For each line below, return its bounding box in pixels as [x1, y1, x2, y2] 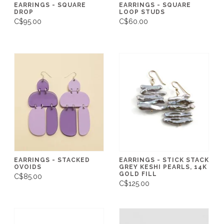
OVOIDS [14, 163, 41, 170]
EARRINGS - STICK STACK [119, 156, 209, 163]
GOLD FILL [119, 170, 157, 177]
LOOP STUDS [119, 8, 165, 15]
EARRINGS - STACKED [14, 156, 90, 163]
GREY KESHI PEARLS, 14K [119, 163, 207, 170]
